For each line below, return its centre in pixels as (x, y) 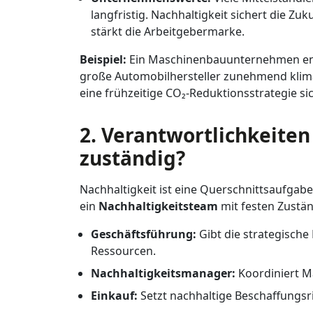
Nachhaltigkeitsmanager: (163, 273)
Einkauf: (114, 296)
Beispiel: (103, 59)
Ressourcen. (123, 251)
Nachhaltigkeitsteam (158, 206)
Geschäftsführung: (144, 234)
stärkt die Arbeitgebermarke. (168, 31)
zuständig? (132, 158)
